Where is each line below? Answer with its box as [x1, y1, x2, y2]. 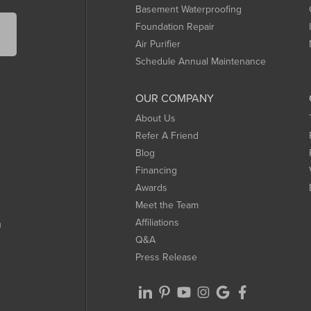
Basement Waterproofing [135, 2, 242, 16]
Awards [135, 180, 167, 194]
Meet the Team [135, 198, 199, 212]
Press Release [135, 250, 197, 264]
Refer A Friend [135, 128, 199, 142]
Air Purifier [135, 37, 180, 51]
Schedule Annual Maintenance [135, 54, 266, 68]
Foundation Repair [135, 19, 215, 33]
